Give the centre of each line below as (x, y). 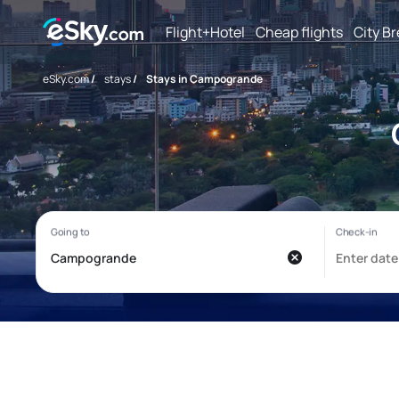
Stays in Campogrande (204, 79)
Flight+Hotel (205, 32)
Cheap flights (299, 32)
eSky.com (66, 79)
